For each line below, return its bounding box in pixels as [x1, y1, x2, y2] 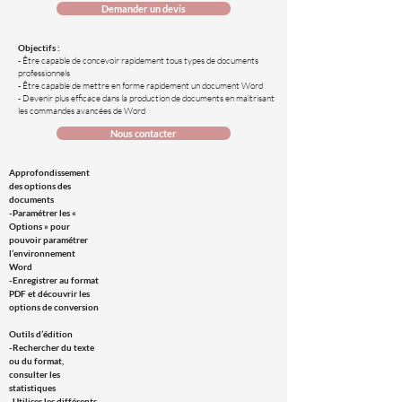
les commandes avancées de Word [18, 105, 145, 117]
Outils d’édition [9, 328, 73, 339]
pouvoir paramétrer [9, 234, 88, 245]
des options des [9, 180, 71, 191]
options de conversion [9, 301, 99, 312]
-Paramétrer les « [9, 207, 76, 218]
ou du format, [9, 355, 64, 366]
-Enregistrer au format [9, 275, 99, 285]
